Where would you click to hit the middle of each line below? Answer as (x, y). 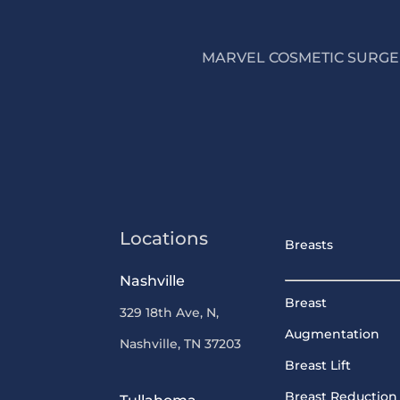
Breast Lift (317, 365)
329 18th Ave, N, (170, 312)
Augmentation (332, 333)
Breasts (308, 244)
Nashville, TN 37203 (181, 343)
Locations (164, 238)
